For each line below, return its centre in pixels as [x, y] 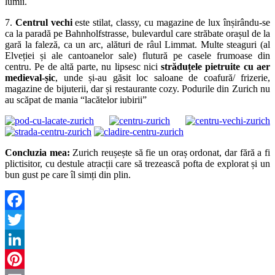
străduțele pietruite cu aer [216, 66]
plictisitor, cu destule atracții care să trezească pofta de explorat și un [137, 163]
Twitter [19, 239]
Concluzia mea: [37, 152]
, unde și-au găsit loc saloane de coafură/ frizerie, [163, 77]
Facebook [24, 219]
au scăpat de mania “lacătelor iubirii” [76, 99]
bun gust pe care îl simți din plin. [68, 174]
